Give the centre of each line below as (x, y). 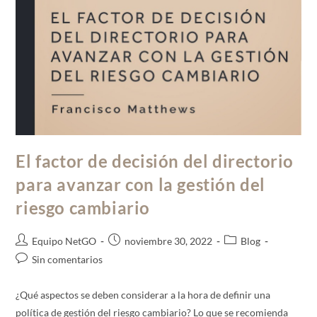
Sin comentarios (68, 260)
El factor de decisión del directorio (155, 161)
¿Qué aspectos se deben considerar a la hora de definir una (143, 295)
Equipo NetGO (64, 241)
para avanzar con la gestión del (141, 185)
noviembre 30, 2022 (169, 241)
